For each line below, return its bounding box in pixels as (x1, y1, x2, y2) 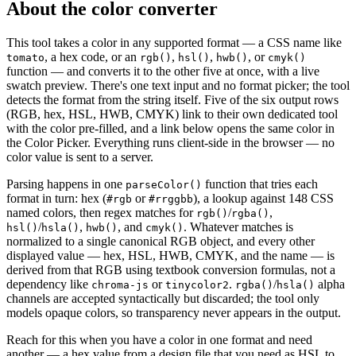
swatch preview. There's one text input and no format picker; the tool (6, 78, 350, 92)
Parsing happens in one (6, 176, 126, 191)
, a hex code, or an (44, 49, 140, 64)
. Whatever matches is (184, 219, 293, 234)
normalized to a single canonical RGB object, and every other (6, 234, 315, 248)
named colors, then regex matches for (6, 205, 196, 219)
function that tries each (202, 176, 318, 191)
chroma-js (91, 278, 149, 291)
